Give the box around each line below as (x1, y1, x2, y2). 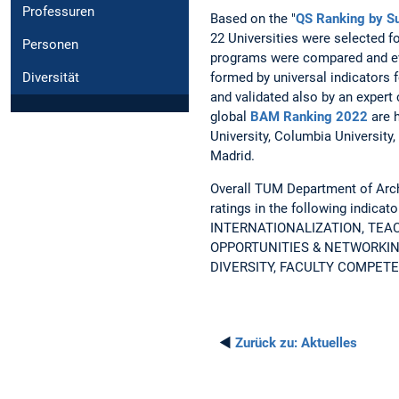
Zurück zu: (235, 335, 297, 352)
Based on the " (210, 10, 296, 27)
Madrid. (210, 147, 255, 164)
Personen (22, 37, 78, 53)
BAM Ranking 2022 (250, 108, 368, 125)
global (210, 108, 250, 125)
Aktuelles (297, 335, 357, 352)
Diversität (22, 69, 79, 86)
